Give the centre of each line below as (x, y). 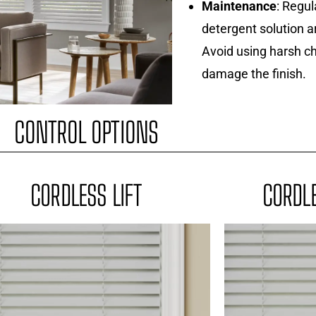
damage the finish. (254, 73)
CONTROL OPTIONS (86, 133)
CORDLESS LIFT (86, 196)
